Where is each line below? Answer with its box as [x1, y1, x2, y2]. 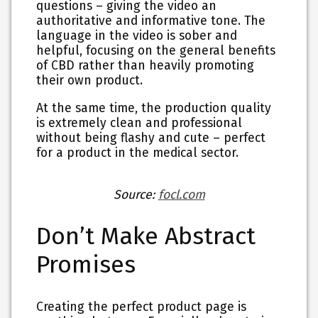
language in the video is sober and [36, 28, 238, 43]
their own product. [36, 72, 143, 88]
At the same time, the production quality [36, 100, 272, 116]
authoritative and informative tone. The [36, 13, 266, 28]
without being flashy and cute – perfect [36, 130, 266, 146]
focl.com [158, 187, 205, 203]
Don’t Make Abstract [36, 221, 256, 251]
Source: [113, 187, 158, 203]
